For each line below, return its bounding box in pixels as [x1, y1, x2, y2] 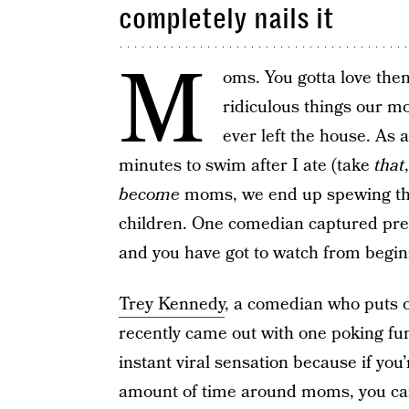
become [118, 183, 180, 207]
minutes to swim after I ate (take [118, 153, 374, 178]
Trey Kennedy [118, 292, 225, 317]
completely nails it [118, 2, 334, 36]
